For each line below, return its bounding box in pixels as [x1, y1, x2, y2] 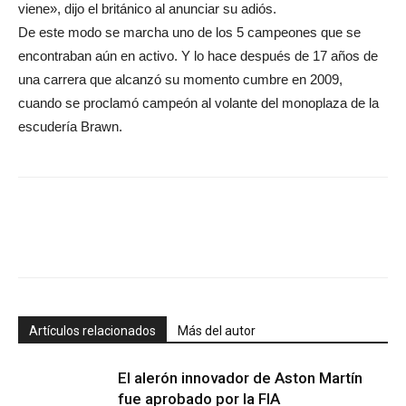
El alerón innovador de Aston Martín [118, 369, 362, 387]
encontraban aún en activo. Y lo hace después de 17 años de [18, 48, 378, 63]
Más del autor [178, 324, 256, 338]
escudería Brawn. [18, 119, 122, 134]
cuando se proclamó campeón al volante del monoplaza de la [18, 95, 379, 111]
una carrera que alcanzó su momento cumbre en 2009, [18, 72, 343, 87]
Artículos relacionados [29, 324, 156, 338]
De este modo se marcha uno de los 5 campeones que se [18, 24, 361, 40]
